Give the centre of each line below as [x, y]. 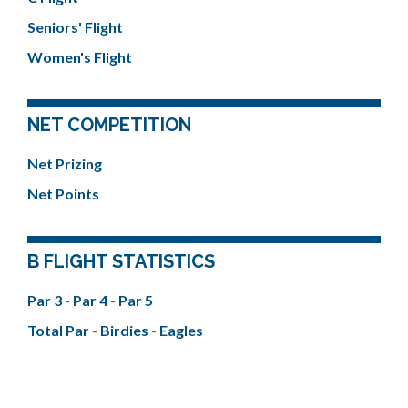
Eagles [181, 330]
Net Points [63, 194]
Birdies [126, 330]
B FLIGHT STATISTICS [121, 261]
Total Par [60, 330]
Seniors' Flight [75, 27]
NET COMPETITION [109, 125]
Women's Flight [80, 57]
